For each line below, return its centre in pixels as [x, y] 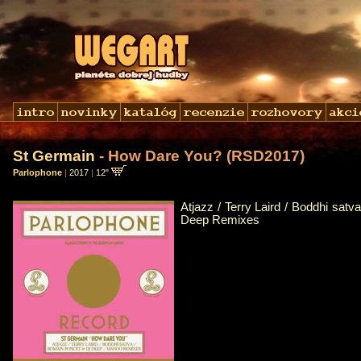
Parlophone [37, 172]
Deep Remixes [220, 220]
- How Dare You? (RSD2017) [200, 156]
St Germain [54, 156]
